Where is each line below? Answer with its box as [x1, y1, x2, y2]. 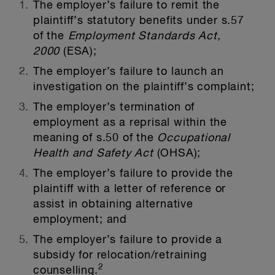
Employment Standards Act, [68, 31, 221, 42]
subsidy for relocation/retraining [33, 250, 207, 261]
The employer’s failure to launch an [33, 66, 224, 77]
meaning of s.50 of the [33, 133, 158, 144]
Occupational [157, 133, 231, 144]
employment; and [33, 214, 128, 225]
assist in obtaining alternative [33, 199, 193, 210]
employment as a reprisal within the [33, 117, 227, 128]
